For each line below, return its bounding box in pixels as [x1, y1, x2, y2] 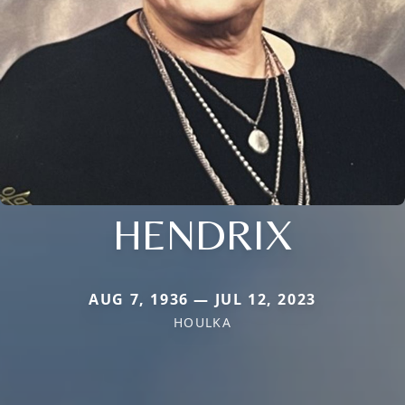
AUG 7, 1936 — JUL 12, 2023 [89, 289, 316, 310]
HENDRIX [112, 209, 293, 260]
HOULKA [173, 314, 232, 332]
